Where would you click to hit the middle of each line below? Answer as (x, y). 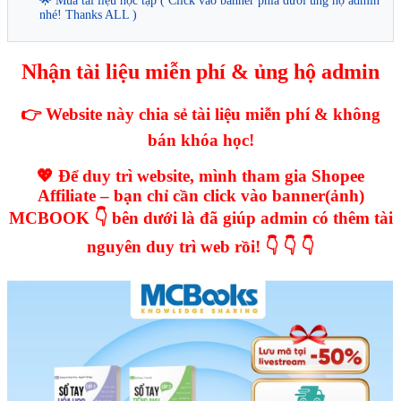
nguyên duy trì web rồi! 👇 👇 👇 (200, 247)
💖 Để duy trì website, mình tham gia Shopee (200, 176)
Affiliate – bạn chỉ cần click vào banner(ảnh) (200, 196)
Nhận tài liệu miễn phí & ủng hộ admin (200, 71)
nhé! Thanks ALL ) (88, 14)
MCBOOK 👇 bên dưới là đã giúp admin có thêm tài (200, 218)
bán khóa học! (200, 140)
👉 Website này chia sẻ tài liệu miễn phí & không (200, 114)
